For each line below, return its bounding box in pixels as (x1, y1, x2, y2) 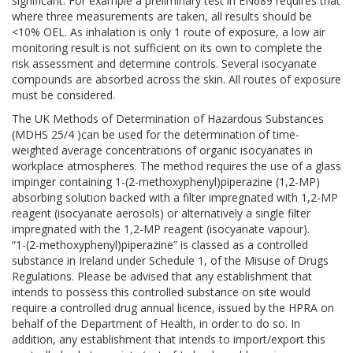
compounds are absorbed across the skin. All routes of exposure (12, 72, 341, 87)
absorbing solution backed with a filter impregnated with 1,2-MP (12, 190, 338, 205)
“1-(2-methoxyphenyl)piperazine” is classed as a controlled (12, 237, 308, 252)
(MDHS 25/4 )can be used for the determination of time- (12, 127, 299, 142)
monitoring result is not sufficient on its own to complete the (12, 40, 322, 55)
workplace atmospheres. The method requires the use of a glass (12, 158, 341, 173)
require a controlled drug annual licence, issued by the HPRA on (12, 300, 334, 315)
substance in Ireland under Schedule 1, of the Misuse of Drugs (12, 253, 329, 268)
